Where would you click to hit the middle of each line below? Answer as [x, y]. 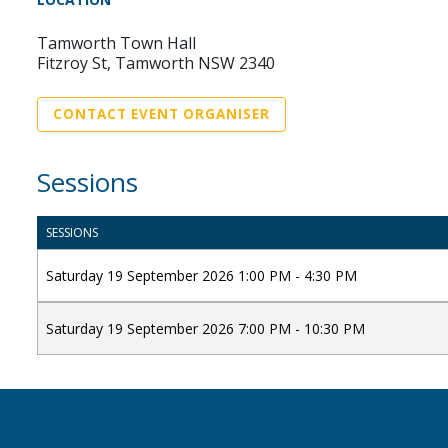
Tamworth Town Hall [116, 42]
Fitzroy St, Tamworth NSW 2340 [156, 62]
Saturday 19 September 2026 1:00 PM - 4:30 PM [201, 275]
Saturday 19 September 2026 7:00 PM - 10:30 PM [205, 328]
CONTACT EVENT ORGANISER [161, 113]
